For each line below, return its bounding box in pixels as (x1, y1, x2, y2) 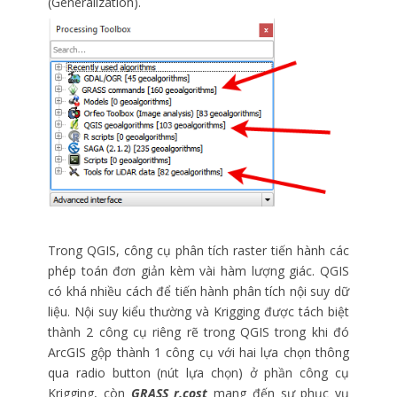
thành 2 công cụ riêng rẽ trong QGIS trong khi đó (48, 323, 349, 340)
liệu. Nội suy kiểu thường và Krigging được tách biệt (48, 302, 349, 320)
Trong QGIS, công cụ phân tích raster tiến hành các (48, 241, 349, 259)
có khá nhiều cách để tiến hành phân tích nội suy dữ (48, 282, 349, 300)
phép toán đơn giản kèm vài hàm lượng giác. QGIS (48, 261, 349, 279)
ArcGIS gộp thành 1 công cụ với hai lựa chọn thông (48, 343, 349, 361)
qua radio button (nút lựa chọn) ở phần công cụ (48, 363, 349, 381)
